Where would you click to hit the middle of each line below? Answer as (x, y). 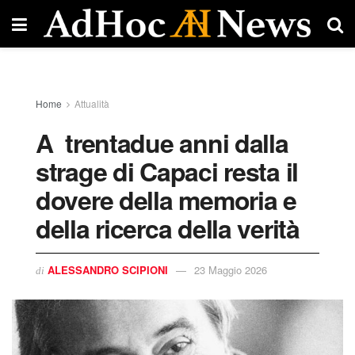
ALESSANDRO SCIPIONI (108, 269)
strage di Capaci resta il (167, 171)
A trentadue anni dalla (162, 143)
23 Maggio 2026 (231, 269)
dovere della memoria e (166, 200)
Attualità (92, 103)
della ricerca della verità (168, 228)
